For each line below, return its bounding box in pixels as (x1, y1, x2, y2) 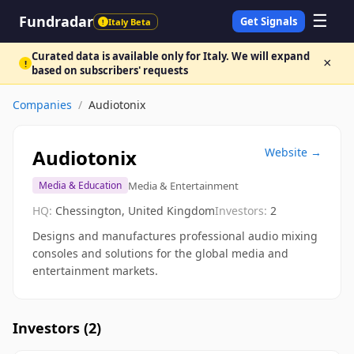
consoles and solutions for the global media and (32, 246, 288, 261)
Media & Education (39, 179, 122, 192)
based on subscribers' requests (32, 63, 188, 77)
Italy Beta (108, 15, 151, 28)
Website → (265, 145, 322, 160)
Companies (13, 97, 72, 112)
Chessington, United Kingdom (55, 203, 215, 218)
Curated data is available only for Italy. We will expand (32, 49, 310, 63)
